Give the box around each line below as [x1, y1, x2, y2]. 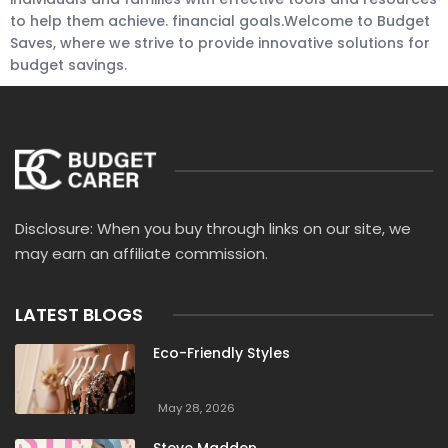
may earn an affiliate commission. [15, 243, 268, 264]
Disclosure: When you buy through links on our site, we [15, 218, 411, 239]
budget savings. [10, 55, 127, 75]
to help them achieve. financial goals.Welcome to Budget [10, 11, 430, 31]
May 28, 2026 [157, 400, 235, 416]
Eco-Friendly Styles [152, 343, 290, 363]
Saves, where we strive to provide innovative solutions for [10, 33, 430, 53]
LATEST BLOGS [15, 302, 143, 327]
